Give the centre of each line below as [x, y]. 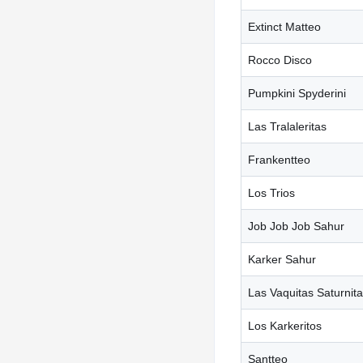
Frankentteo [279, 159]
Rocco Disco [280, 60]
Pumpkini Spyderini [297, 93]
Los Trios [271, 192]
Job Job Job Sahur [296, 226]
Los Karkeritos [285, 325]
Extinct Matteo [284, 26]
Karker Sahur [282, 259]
